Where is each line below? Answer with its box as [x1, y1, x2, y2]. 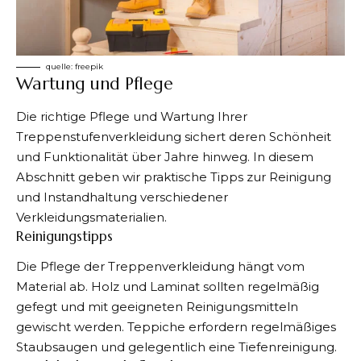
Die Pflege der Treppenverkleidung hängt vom [16, 259, 305, 275]
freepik [75, 61, 103, 73]
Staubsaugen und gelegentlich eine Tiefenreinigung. [16, 339, 337, 355]
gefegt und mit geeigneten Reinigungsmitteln [16, 299, 298, 315]
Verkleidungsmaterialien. [16, 209, 167, 225]
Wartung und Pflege [16, 73, 173, 95]
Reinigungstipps [16, 226, 113, 245]
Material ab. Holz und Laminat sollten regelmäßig [16, 279, 319, 295]
